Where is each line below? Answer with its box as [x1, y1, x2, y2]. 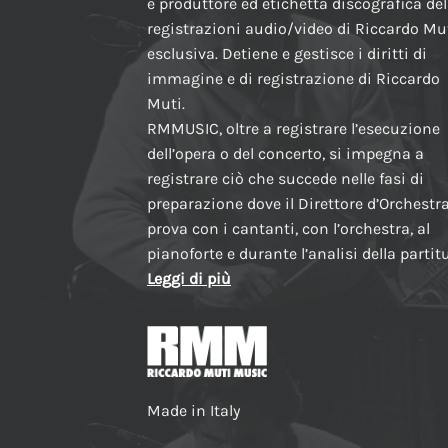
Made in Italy [147, 400, 240, 420]
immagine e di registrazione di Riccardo [147, 68, 440, 88]
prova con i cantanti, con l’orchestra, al [147, 218, 430, 238]
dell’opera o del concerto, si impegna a [147, 143, 424, 163]
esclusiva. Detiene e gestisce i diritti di [147, 43, 427, 63]
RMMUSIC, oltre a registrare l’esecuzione [147, 118, 440, 138]
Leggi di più [147, 268, 231, 288]
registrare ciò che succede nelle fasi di [147, 168, 424, 188]
